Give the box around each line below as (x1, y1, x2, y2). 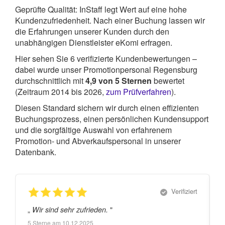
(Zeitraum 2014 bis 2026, (15, 86, 106, 98)
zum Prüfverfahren (106, 86, 171, 98)
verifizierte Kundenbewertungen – (75, 53, 197, 65)
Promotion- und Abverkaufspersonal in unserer (15, 135, 181, 147)
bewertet (152, 75, 184, 87)
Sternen (120, 75, 152, 87)
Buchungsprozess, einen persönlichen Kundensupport (15, 113, 208, 125)
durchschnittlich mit (15, 75, 85, 87)
